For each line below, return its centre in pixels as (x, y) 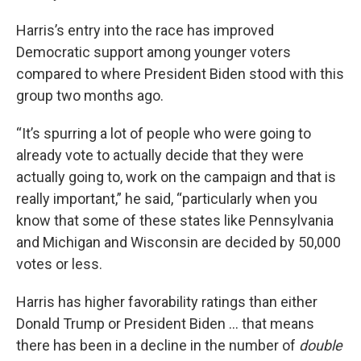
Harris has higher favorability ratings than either (167, 302)
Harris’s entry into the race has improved (145, 31)
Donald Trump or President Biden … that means (165, 324)
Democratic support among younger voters (154, 52)
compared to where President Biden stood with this (180, 74)
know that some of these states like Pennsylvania (175, 221)
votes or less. (59, 264)
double (321, 346)
